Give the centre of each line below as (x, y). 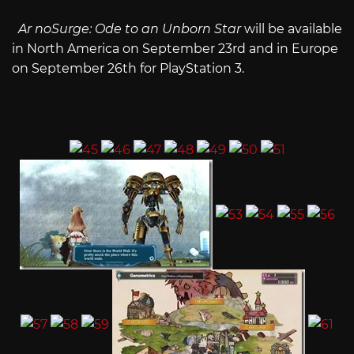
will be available (292, 29)
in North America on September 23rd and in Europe (175, 49)
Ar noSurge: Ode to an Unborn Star (130, 29)
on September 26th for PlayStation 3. (131, 69)
